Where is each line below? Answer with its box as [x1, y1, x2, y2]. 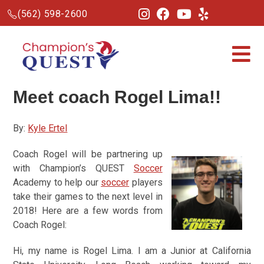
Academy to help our [13, 177, 101, 188]
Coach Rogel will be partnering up [13, 148, 163, 160]
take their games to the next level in [13, 191, 163, 202]
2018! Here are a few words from [13, 205, 163, 216]
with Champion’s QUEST [13, 163, 134, 174]
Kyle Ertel [28, 123, 68, 134]
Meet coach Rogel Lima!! [13, 87, 222, 107]
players [129, 177, 163, 188]
